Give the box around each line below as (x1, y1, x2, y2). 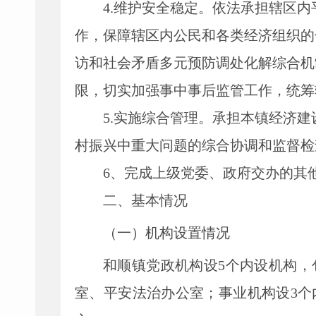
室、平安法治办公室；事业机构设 (75, 285, 291, 300)
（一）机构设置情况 (103, 225, 230, 241)
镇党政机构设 (131, 257, 219, 273)
